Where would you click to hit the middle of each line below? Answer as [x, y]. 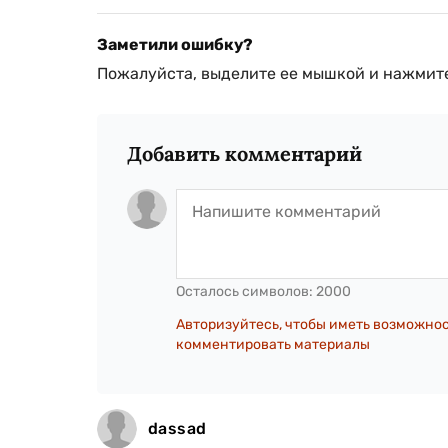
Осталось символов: [246, 291]
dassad [177, 428]
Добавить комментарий [244, 153]
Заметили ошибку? [175, 44]
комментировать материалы [273, 344]
